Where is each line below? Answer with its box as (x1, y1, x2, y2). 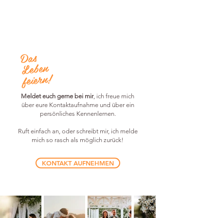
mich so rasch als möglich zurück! (32, 136, 124, 144)
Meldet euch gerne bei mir (21, 92, 93, 100)
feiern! (21, 69, 53, 90)
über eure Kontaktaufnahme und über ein (21, 101, 134, 109)
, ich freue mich (93, 92, 134, 100)
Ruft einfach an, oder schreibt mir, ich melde (18, 127, 138, 135)
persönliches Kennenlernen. (39, 110, 116, 117)
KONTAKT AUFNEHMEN (42, 159, 114, 167)
